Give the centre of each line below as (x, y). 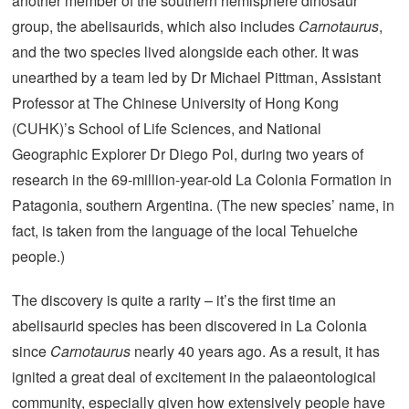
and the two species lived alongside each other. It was (185, 52)
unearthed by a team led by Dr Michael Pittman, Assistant (196, 78)
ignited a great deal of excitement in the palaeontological (194, 377)
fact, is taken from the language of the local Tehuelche (185, 231)
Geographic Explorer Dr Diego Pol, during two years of (188, 154)
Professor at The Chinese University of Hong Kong (175, 103)
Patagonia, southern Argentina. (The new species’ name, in (203, 205)
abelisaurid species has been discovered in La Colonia (189, 326)
